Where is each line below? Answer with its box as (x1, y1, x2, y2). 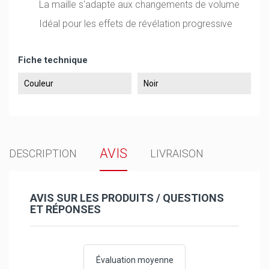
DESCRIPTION (9, 147, 77, 160)
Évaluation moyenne (95, 255, 174, 265)
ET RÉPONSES (30, 203, 101, 216)
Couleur (24, 79, 53, 89)
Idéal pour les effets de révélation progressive (39, 17, 233, 29)
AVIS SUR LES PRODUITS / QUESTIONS (30, 192, 224, 205)
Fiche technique (18, 55, 88, 66)
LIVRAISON (150, 147, 204, 160)
